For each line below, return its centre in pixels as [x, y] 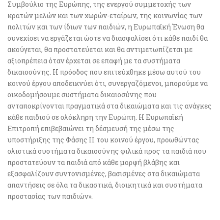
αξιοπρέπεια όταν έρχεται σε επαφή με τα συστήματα [94, 61]
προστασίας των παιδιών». [50, 196]
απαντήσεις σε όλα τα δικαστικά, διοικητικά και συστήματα [105, 185]
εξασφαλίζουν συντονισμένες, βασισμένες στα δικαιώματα [104, 174]
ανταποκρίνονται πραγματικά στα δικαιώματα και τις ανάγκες [110, 106]
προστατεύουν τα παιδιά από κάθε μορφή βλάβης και [94, 163]
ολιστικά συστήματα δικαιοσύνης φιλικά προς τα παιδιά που [107, 151]
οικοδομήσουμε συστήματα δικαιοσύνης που [82, 95]
